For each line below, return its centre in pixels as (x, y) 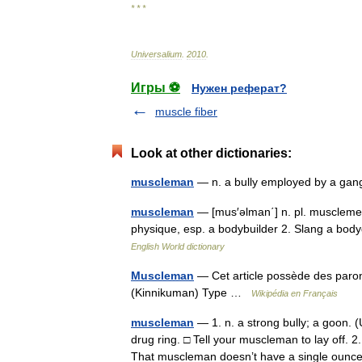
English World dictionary (178, 246)
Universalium (156, 54)
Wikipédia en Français (295, 293)
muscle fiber (186, 111)
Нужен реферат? (239, 88)
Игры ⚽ (156, 87)
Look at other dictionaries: (211, 153)
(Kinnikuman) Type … (191, 292)
